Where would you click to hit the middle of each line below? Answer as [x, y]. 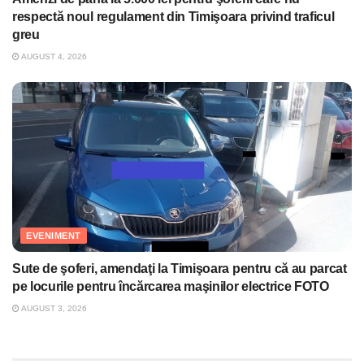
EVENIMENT [54, 236]
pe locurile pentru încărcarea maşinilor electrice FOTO [171, 287]
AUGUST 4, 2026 [53, 57]
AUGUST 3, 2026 [53, 309]
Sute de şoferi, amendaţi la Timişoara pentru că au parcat [180, 269]
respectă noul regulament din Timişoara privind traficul [173, 17]
